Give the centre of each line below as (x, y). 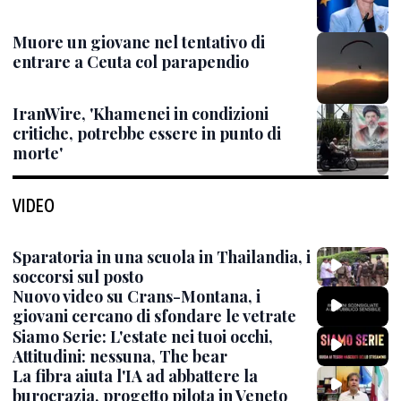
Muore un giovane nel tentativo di (139, 42)
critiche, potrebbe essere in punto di (147, 133)
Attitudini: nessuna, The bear (120, 356)
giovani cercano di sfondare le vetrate (154, 316)
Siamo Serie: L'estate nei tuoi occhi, (143, 336)
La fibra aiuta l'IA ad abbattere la (135, 375)
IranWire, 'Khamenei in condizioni (141, 114)
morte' (38, 153)
